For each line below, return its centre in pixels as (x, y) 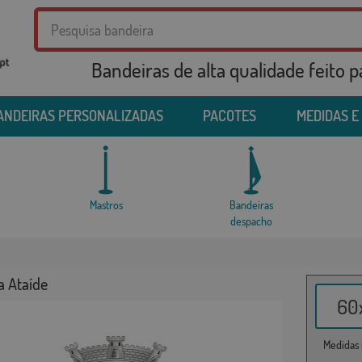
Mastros (107, 205)
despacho (252, 221)
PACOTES (229, 116)
